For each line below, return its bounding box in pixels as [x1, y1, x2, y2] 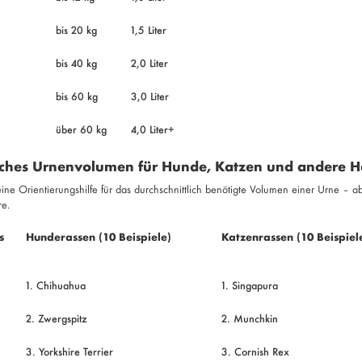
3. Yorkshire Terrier [25, 343, 113, 359]
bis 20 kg [55, 22, 97, 37]
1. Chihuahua [25, 277, 86, 293]
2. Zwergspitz [25, 310, 87, 326]
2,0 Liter [130, 55, 168, 70]
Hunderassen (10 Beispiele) [25, 229, 171, 244]
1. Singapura [221, 277, 278, 293]
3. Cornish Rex [221, 343, 289, 359]
